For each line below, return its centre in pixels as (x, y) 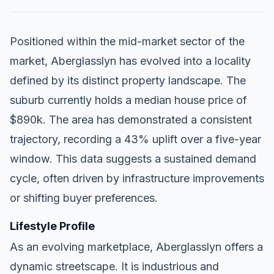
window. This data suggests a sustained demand (133, 158)
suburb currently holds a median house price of (128, 100)
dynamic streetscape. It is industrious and (114, 266)
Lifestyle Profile (52, 226)
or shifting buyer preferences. (84, 198)
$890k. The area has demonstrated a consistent (131, 119)
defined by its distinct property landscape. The (128, 80)
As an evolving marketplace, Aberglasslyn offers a (136, 246)
